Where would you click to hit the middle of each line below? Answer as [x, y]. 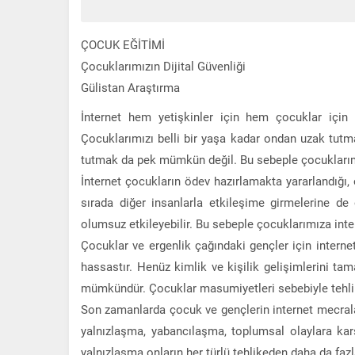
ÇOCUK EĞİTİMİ [123, 44]
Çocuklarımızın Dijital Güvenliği [163, 65]
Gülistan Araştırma [130, 87]
